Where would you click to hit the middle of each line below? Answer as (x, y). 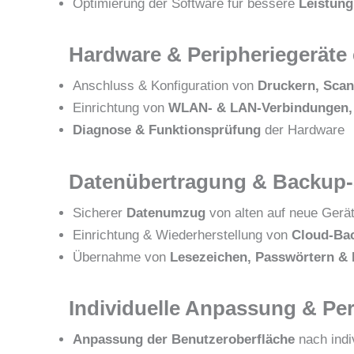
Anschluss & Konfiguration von (165, 86)
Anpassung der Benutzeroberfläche (184, 340)
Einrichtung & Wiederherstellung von (182, 235)
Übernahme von (121, 257)
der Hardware (303, 130)
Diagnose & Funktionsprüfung (167, 130)
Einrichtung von (121, 108)
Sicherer (100, 213)
